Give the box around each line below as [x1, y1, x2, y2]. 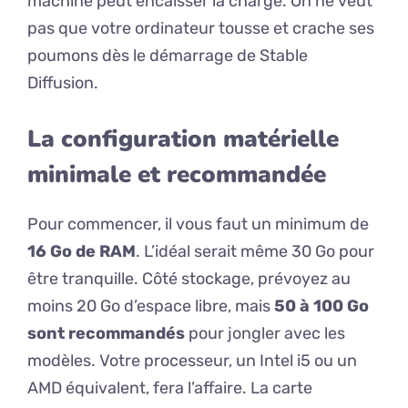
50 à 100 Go [274, 296, 369, 317]
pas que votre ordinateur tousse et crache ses [27, 18, 374, 39]
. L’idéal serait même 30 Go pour [136, 241, 374, 262]
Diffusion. [27, 73, 98, 94]
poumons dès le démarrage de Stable [27, 46, 308, 66]
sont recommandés [27, 323, 185, 344]
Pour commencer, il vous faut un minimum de [27, 214, 369, 235]
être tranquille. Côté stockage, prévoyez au [27, 269, 351, 290]
